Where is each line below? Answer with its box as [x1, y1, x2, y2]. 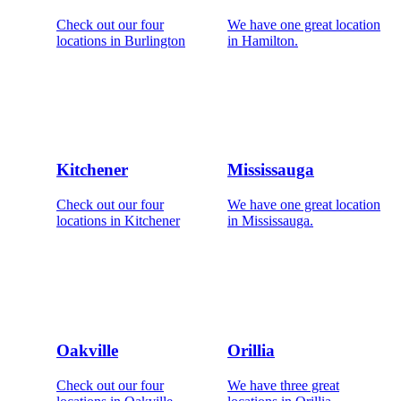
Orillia [227, 340, 275, 360]
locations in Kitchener [56, 213, 180, 229]
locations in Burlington [56, 32, 185, 48]
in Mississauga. [227, 213, 313, 229]
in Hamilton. [227, 32, 298, 48]
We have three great [227, 377, 339, 393]
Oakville [56, 340, 118, 360]
